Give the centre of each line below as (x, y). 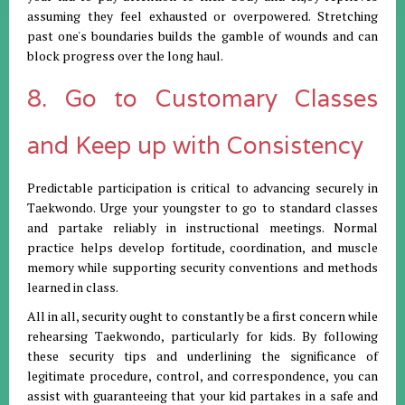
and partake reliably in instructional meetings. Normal (202, 228)
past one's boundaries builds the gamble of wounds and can (202, 36)
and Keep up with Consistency (195, 146)
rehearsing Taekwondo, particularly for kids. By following (202, 336)
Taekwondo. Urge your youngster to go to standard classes (202, 208)
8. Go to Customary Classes (202, 99)
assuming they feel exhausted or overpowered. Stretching (202, 16)
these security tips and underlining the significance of (202, 356)
